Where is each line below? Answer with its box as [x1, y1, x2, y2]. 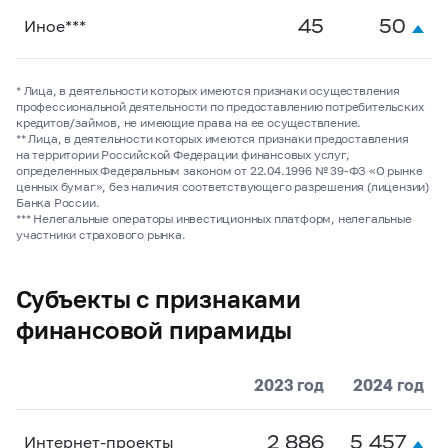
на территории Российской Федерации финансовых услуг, [16, 147, 350, 162]
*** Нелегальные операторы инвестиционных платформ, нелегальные [16, 211, 412, 226]
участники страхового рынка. [16, 227, 186, 242]
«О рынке [366, 163, 423, 178]
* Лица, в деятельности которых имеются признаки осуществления [16, 83, 400, 98]
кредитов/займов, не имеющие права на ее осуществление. [16, 115, 362, 130]
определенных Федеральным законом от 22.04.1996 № [16, 163, 331, 178]
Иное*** [24, 16, 86, 35]
